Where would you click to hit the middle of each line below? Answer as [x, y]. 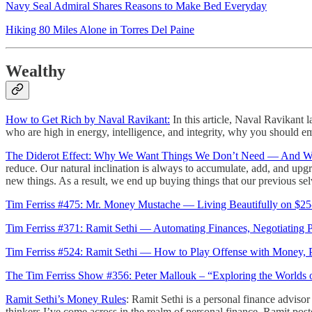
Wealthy [36, 71]
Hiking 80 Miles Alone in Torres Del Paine [100, 29]
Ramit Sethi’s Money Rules [66, 299]
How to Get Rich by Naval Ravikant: [88, 120]
